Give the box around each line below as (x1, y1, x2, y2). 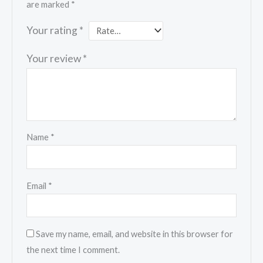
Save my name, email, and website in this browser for (36, 228, 234, 239)
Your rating (26, 23, 80, 36)
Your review (26, 52, 83, 65)
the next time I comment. (26, 244, 120, 255)
